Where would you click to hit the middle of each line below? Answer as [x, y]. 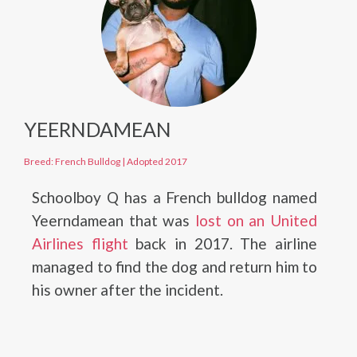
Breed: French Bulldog [72, 161]
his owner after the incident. [127, 290]
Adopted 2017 [157, 161]
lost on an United [256, 220]
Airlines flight [80, 243]
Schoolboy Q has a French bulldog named [175, 197]
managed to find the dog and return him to [175, 267]
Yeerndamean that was [114, 220]
